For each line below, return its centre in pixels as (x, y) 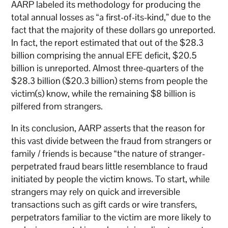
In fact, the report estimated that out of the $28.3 (108, 43)
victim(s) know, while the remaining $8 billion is (104, 94)
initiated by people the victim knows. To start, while (111, 179)
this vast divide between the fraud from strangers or (112, 141)
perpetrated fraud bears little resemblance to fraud (110, 166)
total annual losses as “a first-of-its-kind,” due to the (111, 17)
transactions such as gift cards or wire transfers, (104, 205)
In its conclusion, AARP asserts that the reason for (108, 128)
